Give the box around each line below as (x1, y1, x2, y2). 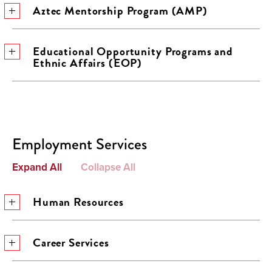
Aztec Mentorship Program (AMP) (33, 2, 208, 19)
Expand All (12, 160, 62, 174)
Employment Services (12, 133, 147, 155)
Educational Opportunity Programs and (33, 42, 233, 60)
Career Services (33, 234, 109, 251)
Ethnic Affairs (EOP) (33, 54, 143, 72)
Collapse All (80, 160, 135, 174)
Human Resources (33, 193, 124, 211)
